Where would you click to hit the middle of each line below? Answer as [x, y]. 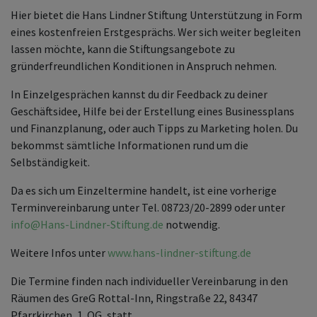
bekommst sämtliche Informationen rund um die [129, 145]
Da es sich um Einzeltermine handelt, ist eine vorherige [144, 191]
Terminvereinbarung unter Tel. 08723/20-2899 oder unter [148, 208]
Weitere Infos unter [59, 253]
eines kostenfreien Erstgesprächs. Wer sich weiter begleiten [156, 32]
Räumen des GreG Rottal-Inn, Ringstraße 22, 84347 [134, 298]
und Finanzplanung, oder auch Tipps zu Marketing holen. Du [154, 128]
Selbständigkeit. [50, 162]
